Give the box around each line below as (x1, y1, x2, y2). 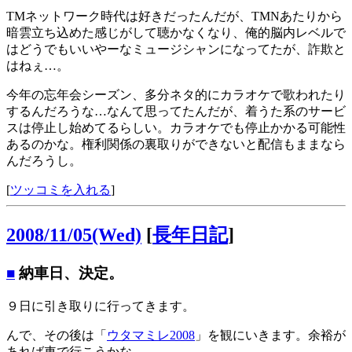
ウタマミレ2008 (107, 328, 195, 342)
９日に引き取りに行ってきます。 (6, 299, 195, 313)
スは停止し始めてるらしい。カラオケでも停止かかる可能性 (6, 121, 346, 135)
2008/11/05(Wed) (6, 225, 141, 246)
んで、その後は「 (6, 328, 107, 342)
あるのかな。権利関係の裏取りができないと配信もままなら (6, 137, 346, 152)
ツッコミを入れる (10, 183, 111, 197)
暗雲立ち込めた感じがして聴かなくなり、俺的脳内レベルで (6, 26, 346, 40)
